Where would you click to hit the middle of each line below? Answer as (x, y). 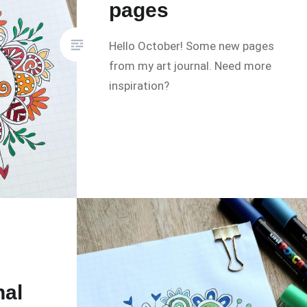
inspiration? (139, 86)
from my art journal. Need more (191, 66)
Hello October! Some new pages (192, 46)
